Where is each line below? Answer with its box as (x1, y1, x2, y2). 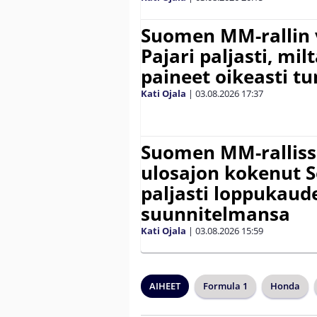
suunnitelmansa (141, 200, 290, 226)
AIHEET (149, 279, 180, 292)
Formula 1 (203, 279, 248, 292)
